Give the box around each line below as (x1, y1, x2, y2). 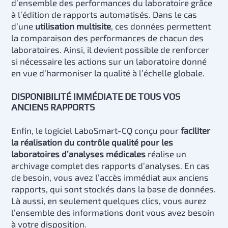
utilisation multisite (35, 21, 111, 31)
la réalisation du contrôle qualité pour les (11, 136, 174, 147)
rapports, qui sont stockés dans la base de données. (11, 183, 216, 194)
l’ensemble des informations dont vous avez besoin (11, 207, 215, 217)
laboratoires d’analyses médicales (11, 148, 146, 159)
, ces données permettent (111, 21, 211, 31)
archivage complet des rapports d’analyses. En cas (11, 160, 210, 170)
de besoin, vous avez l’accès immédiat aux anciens (11, 172, 209, 182)
